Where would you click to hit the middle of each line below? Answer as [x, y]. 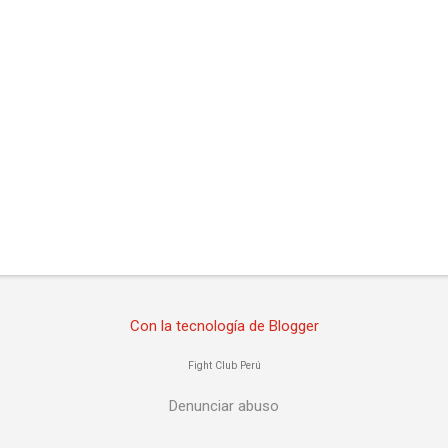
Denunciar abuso [224, 405]
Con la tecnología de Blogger [224, 325]
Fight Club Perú [224, 365]
